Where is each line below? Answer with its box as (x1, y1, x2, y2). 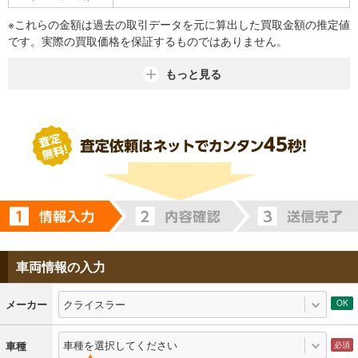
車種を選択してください (62, 337, 177, 353)
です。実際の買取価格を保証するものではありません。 (8, 33, 288, 49)
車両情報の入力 (16, 257, 105, 276)
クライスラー (62, 296, 125, 312)
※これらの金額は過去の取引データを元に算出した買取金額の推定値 (8, 16, 350, 32)
